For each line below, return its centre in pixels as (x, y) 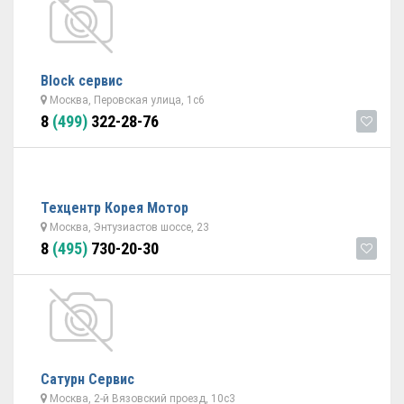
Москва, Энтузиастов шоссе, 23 (128, 227)
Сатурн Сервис (87, 379)
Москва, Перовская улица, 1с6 (126, 100)
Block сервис (82, 81)
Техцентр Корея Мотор (115, 208)
